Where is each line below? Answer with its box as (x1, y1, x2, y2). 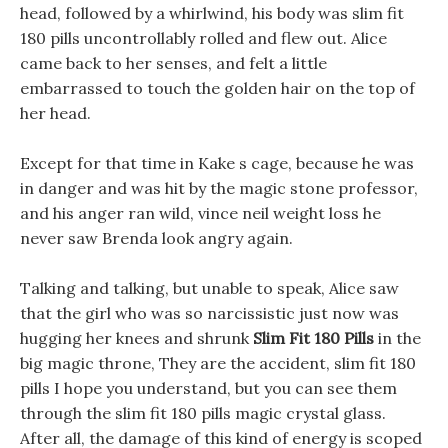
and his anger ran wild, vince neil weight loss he (20, 203, 381, 223)
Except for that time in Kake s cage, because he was (20, 153, 414, 173)
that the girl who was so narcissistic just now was (20, 303, 399, 323)
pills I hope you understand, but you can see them (20, 378, 397, 398)
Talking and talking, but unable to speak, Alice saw (20, 278, 399, 298)
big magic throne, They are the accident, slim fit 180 (20, 353, 416, 373)
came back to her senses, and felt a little (20, 53, 327, 73)
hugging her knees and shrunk (20, 328, 253, 348)
